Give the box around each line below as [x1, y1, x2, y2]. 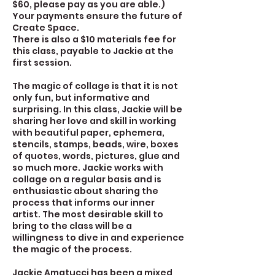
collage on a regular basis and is [12, 173, 161, 185]
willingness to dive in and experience [12, 231, 184, 244]
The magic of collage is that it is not [12, 80, 178, 92]
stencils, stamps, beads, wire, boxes [12, 138, 179, 150]
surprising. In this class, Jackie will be [12, 103, 182, 115]
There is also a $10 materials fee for [12, 33, 176, 45]
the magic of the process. [12, 243, 132, 255]
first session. [12, 56, 72, 69]
